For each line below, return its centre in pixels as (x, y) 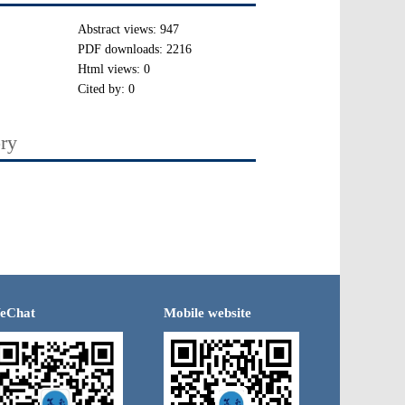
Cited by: (103, 89)
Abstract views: (119, 29)
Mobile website (207, 312)
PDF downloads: (122, 49)
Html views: (111, 69)
